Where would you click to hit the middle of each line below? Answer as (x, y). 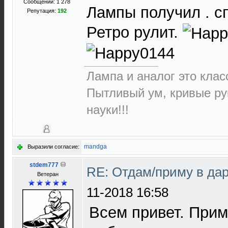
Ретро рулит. (135, 32)
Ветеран (48, 174)
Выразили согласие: (53, 147)
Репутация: (42, 11)
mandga (95, 147)
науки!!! (108, 109)
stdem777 (44, 165)
